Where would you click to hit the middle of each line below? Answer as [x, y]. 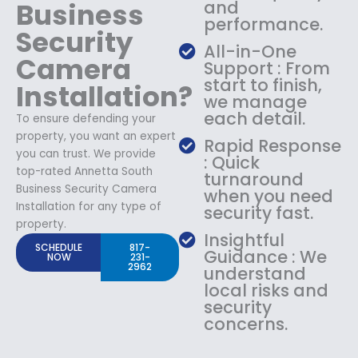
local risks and [267, 290]
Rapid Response [273, 145]
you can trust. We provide [86, 153]
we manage [256, 101]
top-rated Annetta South [84, 171]
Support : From [267, 68]
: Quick [232, 162]
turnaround [254, 179]
